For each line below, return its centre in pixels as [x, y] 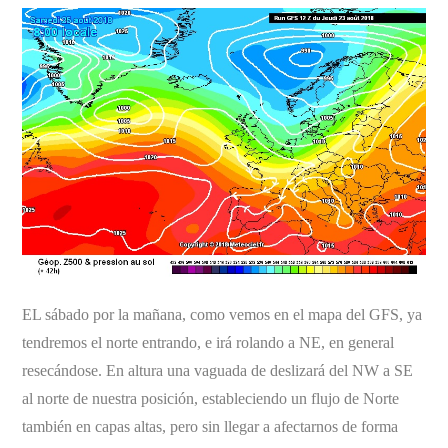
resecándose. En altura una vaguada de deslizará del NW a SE [218, 370]
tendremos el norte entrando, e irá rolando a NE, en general [208, 342]
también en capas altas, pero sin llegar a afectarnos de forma [210, 426]
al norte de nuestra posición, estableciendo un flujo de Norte [211, 398]
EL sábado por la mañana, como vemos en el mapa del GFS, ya [222, 314]
